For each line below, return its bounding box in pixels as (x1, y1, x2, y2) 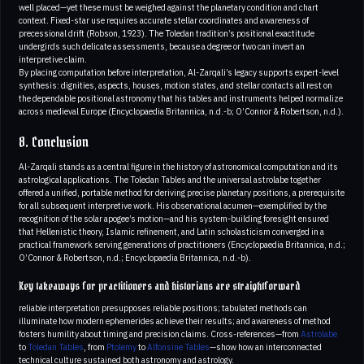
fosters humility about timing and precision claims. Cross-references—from (19, 328, 301, 340)
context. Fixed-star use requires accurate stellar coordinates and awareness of (19, 15, 309, 27)
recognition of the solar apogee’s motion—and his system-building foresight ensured (19, 213, 329, 225)
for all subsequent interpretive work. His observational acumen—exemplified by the (19, 200, 327, 212)
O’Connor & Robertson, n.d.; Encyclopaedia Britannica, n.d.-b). (19, 252, 251, 264)
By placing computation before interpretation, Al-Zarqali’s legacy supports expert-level (19, 67, 339, 79)
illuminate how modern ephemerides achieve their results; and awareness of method (19, 315, 331, 327)
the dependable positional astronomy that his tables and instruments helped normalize (19, 93, 343, 105)
